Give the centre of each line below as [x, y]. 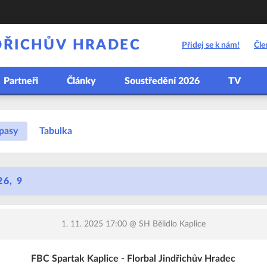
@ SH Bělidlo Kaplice [166, 224]
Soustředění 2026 [162, 81]
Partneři [21, 81]
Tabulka [56, 131]
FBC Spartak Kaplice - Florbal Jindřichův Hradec [133, 259]
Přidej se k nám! [211, 45]
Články [81, 81]
